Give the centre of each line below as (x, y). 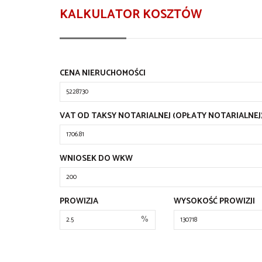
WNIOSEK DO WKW (96, 159)
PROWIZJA (79, 201)
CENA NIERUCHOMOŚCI (103, 73)
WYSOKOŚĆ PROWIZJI (214, 201)
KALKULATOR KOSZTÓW (131, 15)
